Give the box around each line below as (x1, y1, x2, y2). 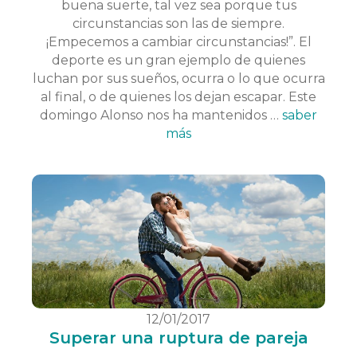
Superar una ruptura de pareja (49, 328, 308, 348)
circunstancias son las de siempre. (73, 16, 284, 32)
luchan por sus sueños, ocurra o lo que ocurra (32, 71, 325, 87)
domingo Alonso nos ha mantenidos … (40, 108, 282, 124)
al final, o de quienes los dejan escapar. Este (41, 89, 316, 105)
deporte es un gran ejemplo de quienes (52, 53, 305, 69)
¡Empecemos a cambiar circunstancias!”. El (45, 34, 312, 50)
